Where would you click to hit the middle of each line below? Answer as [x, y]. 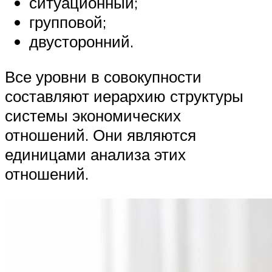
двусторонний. [81, 42]
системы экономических [93, 115]
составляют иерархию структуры [124, 96]
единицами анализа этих [95, 154]
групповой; [68, 22]
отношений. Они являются [100, 134]
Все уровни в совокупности [103, 76]
